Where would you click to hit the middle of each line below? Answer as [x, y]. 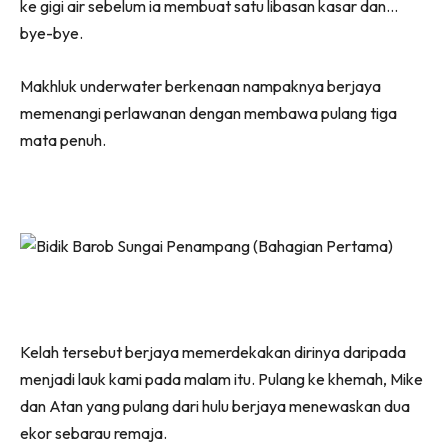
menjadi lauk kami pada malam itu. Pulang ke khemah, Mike [221, 378]
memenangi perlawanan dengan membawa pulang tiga [208, 112]
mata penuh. [63, 139]
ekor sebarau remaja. [93, 432]
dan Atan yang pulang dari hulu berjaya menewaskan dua [215, 405]
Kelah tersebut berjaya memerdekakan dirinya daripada [213, 351]
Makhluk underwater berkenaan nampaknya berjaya [200, 85]
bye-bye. [51, 32]
